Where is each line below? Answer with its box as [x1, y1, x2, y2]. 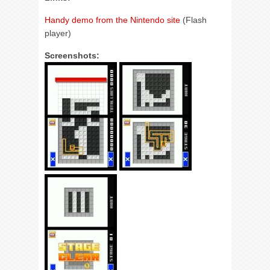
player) [45, 28, 71, 38]
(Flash [180, 15, 207, 25]
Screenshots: [45, 51, 99, 60]
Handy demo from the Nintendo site [45, 15, 180, 25]
